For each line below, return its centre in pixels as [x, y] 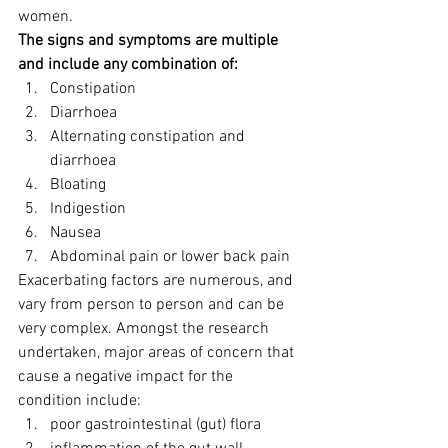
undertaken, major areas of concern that [158, 353]
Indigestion [88, 209]
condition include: [79, 401]
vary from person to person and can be [153, 305]
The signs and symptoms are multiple [150, 41]
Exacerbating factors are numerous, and [157, 281]
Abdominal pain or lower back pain [170, 257]
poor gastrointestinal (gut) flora [155, 425]
